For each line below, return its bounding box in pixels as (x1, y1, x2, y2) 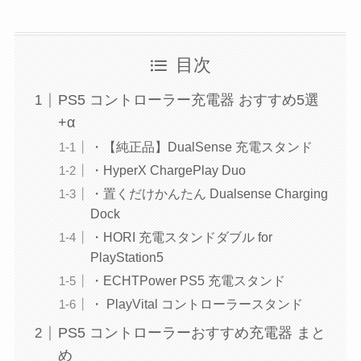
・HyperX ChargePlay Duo (89, 163, 246, 178)
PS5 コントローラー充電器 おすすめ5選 (57, 92, 319, 109)
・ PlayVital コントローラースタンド (89, 297, 303, 312)
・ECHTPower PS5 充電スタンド (89, 273, 285, 288)
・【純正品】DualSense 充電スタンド (89, 139, 313, 155)
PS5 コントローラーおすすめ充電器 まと (57, 325, 326, 342)
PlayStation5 (89, 250, 164, 265)
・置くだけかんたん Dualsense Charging (89, 186, 328, 201)
